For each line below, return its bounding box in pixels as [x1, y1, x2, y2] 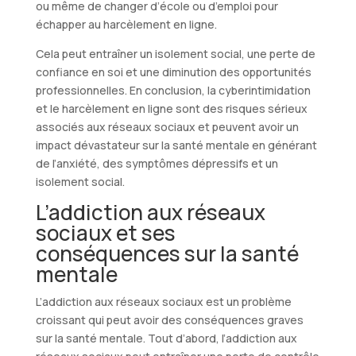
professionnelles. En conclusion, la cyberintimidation [35, 82, 311, 98]
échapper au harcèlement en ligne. [35, 16, 217, 32]
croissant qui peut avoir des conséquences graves [35, 311, 304, 327]
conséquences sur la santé [35, 238, 299, 268]
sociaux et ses [35, 218, 176, 247]
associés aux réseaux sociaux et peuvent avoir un [35, 118, 299, 134]
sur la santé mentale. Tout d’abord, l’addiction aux [35, 330, 297, 346]
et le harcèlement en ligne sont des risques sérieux [35, 100, 308, 116]
